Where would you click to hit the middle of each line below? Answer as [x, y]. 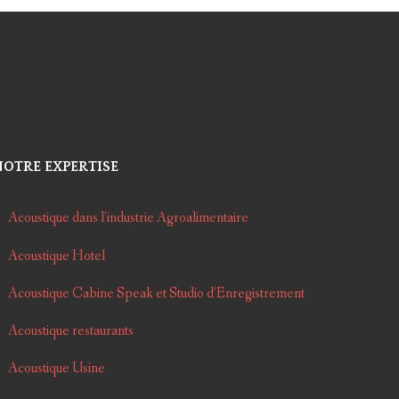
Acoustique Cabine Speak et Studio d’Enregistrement [156, 293]
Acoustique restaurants [70, 330]
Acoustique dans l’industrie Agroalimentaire [128, 218]
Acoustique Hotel [56, 256]
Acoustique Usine [56, 369]
